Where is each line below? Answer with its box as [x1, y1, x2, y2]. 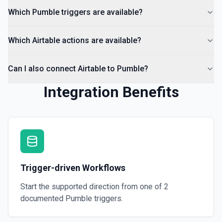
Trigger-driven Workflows [20, 163, 125, 173]
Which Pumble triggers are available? [8, 7, 143, 17]
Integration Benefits [43, 83, 179, 101]
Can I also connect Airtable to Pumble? [8, 64, 148, 73]
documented [20, 194, 65, 203]
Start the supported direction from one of [20, 182, 164, 191]
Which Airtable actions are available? [8, 36, 141, 45]
